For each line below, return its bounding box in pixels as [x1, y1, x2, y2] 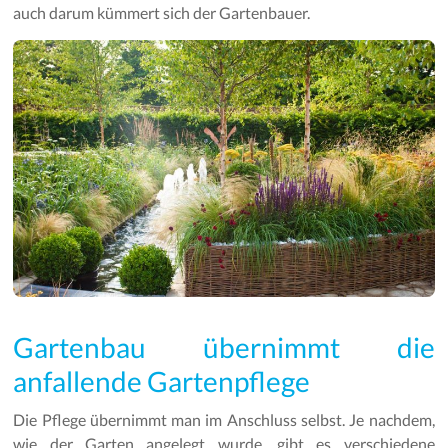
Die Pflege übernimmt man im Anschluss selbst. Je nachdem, [13, 409, 435, 429]
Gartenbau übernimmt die [13, 329, 435, 364]
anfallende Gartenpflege [13, 363, 311, 398]
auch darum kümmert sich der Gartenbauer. [13, 3, 311, 23]
